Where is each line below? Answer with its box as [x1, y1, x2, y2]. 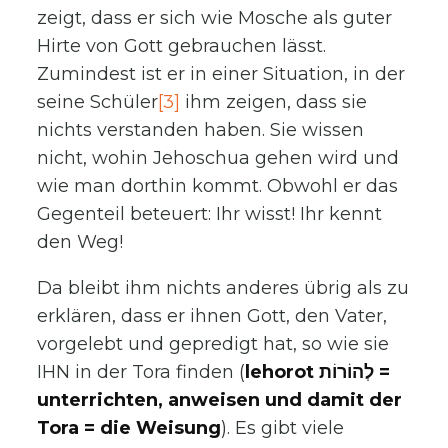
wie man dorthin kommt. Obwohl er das [37, 174, 399, 197]
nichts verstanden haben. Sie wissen [37, 118, 365, 141]
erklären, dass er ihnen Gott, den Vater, [37, 304, 388, 327]
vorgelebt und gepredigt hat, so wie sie [37, 332, 390, 355]
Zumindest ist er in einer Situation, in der [37, 62, 406, 85]
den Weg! [37, 230, 124, 253]
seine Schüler [37, 90, 159, 113]
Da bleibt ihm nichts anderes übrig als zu [37, 276, 410, 299]
